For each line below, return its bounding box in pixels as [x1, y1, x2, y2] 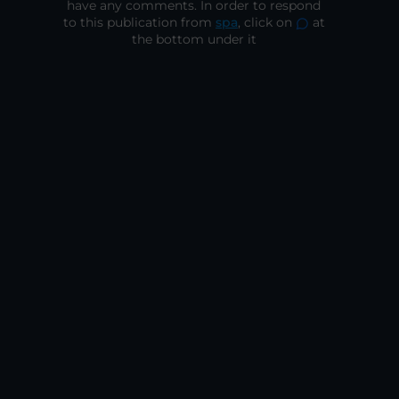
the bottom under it [131, 31, 256, 47]
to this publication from [62, 14, 216, 30]
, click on [237, 14, 296, 30]
